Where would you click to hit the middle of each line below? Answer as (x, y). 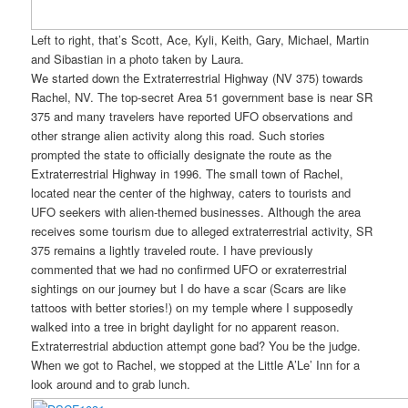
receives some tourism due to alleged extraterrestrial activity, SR (202, 230)
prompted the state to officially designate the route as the (182, 154)
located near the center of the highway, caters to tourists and (191, 192)
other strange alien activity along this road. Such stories (178, 135)
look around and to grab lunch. (111, 383)
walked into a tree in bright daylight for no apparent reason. (186, 326)
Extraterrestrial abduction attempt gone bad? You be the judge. (196, 345)
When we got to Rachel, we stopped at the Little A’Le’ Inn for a (196, 364)
